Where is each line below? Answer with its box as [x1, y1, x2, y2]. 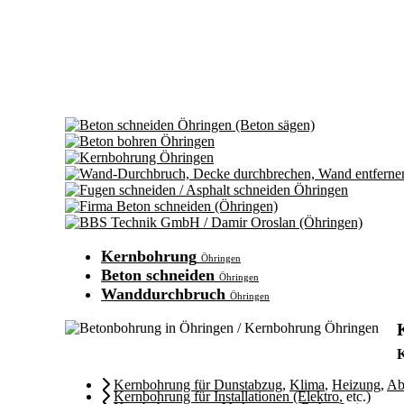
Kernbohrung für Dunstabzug [114, 377, 282, 392]
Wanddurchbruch [101, 285, 225, 303]
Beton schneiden [101, 266, 215, 284]
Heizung [332, 377, 381, 392]
